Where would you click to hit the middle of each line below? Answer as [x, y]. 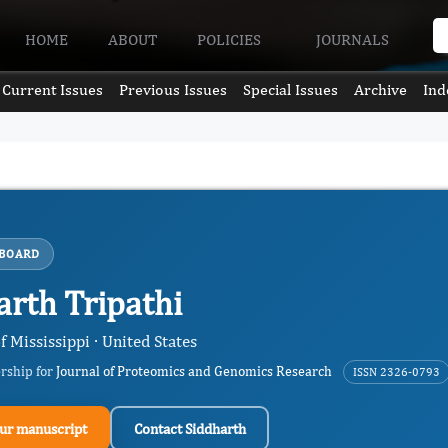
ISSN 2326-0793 [396, 372]
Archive [381, 89]
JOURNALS [354, 39]
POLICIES [231, 39]
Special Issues [291, 89]
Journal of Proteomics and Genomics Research [194, 371]
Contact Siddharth [189, 428]
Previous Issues [172, 89]
